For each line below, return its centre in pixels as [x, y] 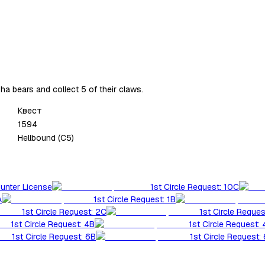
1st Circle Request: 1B [135, 200]
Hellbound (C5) [46, 138]
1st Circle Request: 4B [53, 224]
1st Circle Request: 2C [64, 212]
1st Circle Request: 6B [54, 237]
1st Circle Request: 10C [195, 187]
